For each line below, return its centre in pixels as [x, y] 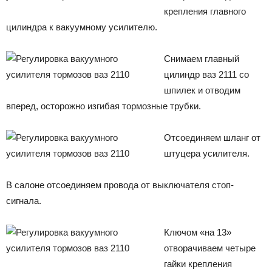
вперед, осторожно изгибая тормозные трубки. [104, 106]
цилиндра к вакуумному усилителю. [82, 27]
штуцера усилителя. [207, 153]
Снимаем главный [202, 58]
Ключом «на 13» [198, 232]
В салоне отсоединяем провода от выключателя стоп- [120, 185]
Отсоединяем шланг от [212, 137]
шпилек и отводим [202, 90]
